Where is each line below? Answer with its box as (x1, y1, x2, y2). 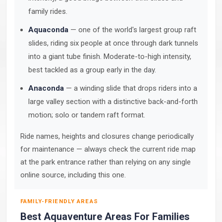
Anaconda (28, 84, 64, 93)
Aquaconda (28, 25, 68, 34)
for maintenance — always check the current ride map (20, 145, 196, 154)
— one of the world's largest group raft (68, 25, 196, 34)
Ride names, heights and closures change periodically (20, 132, 194, 141)
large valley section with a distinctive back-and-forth (28, 97, 198, 106)
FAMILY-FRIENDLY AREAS (20, 198, 98, 205)
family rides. (28, 7, 67, 16)
